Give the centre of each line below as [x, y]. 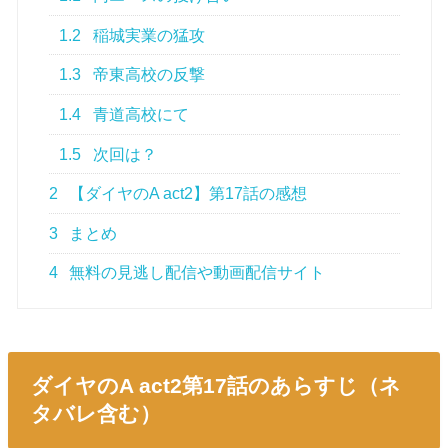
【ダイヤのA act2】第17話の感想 [186, 194]
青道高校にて [139, 114]
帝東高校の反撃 [147, 75]
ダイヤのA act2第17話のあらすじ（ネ [215, 386]
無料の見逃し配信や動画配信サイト [195, 273]
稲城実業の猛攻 [147, 35]
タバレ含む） [95, 414]
